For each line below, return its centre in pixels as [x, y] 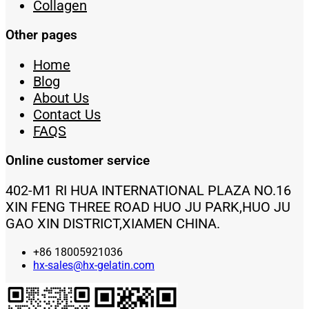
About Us [61, 98]
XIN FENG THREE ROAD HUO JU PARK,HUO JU [148, 207]
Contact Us [67, 115]
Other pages [41, 36]
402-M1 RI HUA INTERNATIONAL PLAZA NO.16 [148, 191]
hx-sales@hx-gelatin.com [94, 266]
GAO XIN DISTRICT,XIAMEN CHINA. [114, 224]
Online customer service [78, 161]
